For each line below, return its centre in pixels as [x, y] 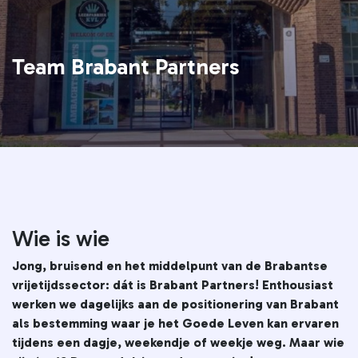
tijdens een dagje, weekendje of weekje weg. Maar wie [178, 342]
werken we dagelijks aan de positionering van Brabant [175, 304]
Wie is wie [61, 238]
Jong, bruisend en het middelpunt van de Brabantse [170, 265]
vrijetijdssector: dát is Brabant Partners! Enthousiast [173, 284]
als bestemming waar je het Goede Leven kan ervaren [175, 323]
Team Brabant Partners [126, 66]
